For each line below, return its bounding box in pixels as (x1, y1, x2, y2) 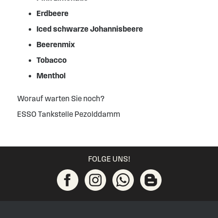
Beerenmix (36, 40, 75, 49)
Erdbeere (36, 9, 69, 18)
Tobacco (36, 56, 67, 65)
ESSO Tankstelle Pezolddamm (17, 110, 120, 119)
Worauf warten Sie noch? (17, 94, 105, 103)
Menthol (36, 72, 66, 80)
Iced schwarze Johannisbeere (36, 25, 143, 34)
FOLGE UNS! (88, 155, 130, 163)
